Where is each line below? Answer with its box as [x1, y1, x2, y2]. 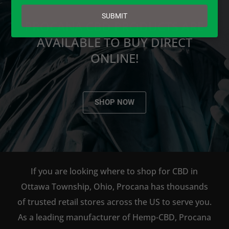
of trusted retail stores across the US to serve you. [17, 196, 212, 208]
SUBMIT [102, 11, 127, 20]
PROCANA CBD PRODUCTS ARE [25, 18, 204, 35]
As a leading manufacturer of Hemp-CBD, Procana [17, 212, 211, 223]
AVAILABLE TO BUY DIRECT [36, 34, 192, 51]
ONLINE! [90, 50, 139, 66]
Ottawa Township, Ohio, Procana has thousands [20, 181, 208, 192]
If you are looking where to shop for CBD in [31, 166, 198, 177]
